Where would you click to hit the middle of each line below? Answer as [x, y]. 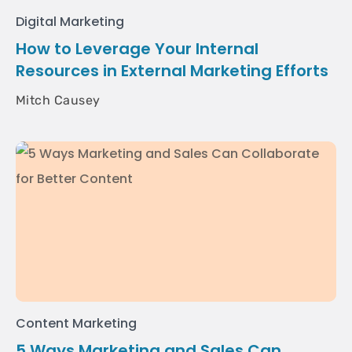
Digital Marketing [70, 22]
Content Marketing [77, 323]
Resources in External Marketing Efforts [172, 71]
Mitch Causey [58, 100]
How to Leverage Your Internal [137, 49]
